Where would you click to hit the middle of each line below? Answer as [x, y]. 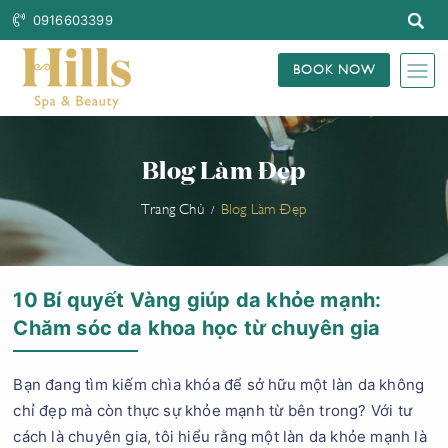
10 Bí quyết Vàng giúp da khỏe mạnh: [197, 300]
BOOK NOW [333, 68]
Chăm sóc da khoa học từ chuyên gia [197, 328]
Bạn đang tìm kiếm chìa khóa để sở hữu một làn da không [219, 384]
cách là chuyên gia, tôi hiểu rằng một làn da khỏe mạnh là [220, 436]
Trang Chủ [172, 207]
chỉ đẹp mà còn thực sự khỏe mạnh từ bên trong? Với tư [213, 410]
